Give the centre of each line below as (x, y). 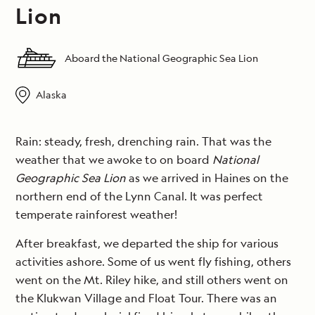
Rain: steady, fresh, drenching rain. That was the (143, 142)
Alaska (51, 94)
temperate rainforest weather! (96, 215)
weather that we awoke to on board (114, 160)
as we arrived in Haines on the (207, 178)
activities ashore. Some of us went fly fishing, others (153, 262)
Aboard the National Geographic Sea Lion (161, 58)
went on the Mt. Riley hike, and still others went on (152, 280)
